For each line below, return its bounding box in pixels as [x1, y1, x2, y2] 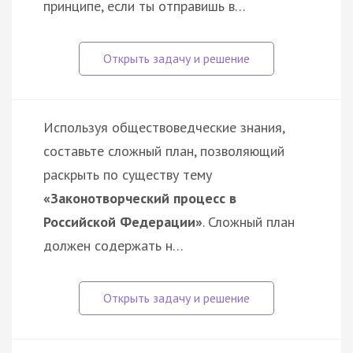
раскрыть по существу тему [43, 165, 212, 184]
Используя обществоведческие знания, [43, 117, 284, 136]
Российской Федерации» [43, 212, 203, 231]
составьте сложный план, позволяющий [43, 141, 284, 160]
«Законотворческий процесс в [43, 188, 236, 207]
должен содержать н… [43, 236, 184, 255]
